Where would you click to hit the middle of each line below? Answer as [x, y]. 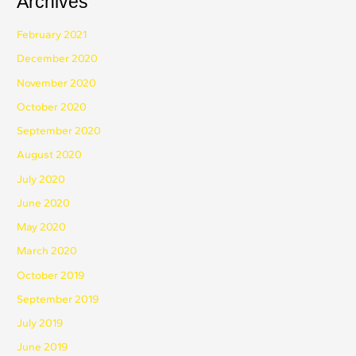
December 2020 [58, 58]
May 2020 [42, 227]
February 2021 [52, 35]
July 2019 [40, 323]
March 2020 [47, 251]
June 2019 [43, 347]
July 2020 [41, 178]
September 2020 [59, 131]
